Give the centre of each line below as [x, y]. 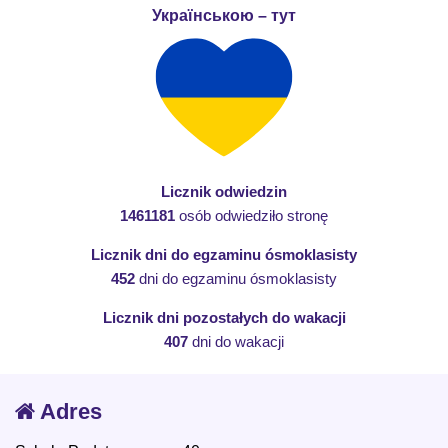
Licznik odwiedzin [224, 191]
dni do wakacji [236, 341]
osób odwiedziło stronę [251, 215]
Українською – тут [224, 16]
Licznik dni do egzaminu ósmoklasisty [224, 254]
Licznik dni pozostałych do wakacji [224, 317]
